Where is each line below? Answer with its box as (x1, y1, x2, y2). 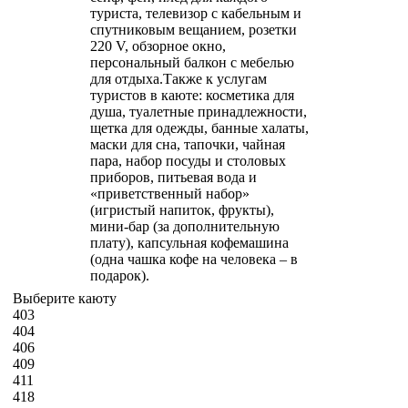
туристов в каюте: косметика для (90, 87, 294, 103)
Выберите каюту (13, 290, 117, 306)
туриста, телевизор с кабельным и (90, 5, 301, 21)
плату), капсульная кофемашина (90, 234, 289, 250)
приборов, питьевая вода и (90, 168, 257, 185)
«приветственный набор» (90, 185, 250, 201)
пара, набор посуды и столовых (90, 152, 286, 168)
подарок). (90, 267, 149, 283)
